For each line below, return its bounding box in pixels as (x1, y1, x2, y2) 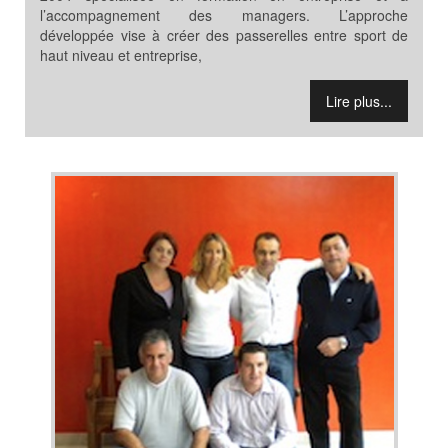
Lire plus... (326, 90, 392, 111)
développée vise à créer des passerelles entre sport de (40, 24, 408, 45)
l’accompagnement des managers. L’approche (40, 4, 408, 25)
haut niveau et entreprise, (40, 44, 202, 65)
